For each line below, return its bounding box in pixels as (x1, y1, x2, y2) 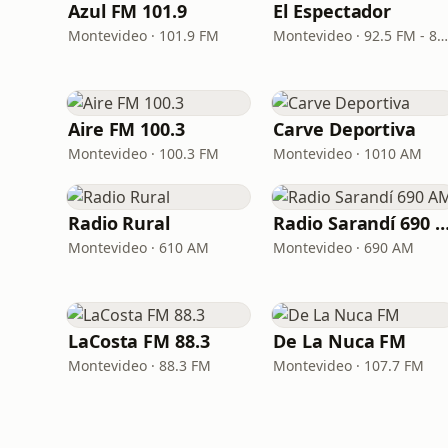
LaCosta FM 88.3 (68, 329, 210, 353)
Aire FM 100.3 (68, 117, 185, 141)
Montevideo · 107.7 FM (273, 356, 425, 375)
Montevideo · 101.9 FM (68, 26, 219, 45)
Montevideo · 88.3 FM (68, 356, 211, 375)
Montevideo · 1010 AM (273, 144, 423, 163)
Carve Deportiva (273, 117, 416, 141)
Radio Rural (68, 211, 171, 235)
